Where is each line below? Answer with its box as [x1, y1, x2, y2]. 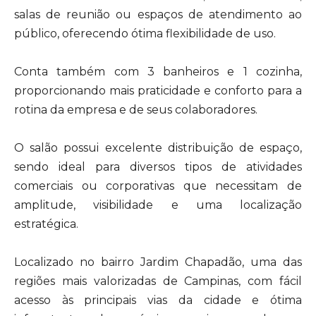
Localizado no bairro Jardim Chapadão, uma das [14, 255, 302, 269]
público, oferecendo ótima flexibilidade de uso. [14, 27, 276, 40]
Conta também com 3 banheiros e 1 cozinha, [14, 65, 302, 78]
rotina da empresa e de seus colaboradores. [14, 103, 257, 116]
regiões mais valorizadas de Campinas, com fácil [14, 274, 302, 288]
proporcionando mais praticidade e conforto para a [14, 84, 302, 97]
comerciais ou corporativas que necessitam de [14, 179, 302, 193]
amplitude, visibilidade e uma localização [14, 198, 302, 212]
